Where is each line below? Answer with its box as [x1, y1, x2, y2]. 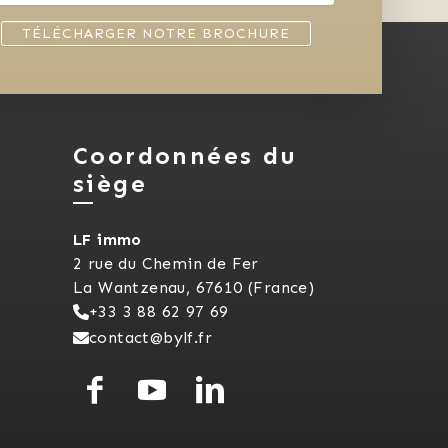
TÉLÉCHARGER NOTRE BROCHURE [21, 25, 291, 43]
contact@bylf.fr [89, 328, 212, 348]
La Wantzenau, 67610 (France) [73, 278, 315, 298]
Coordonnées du [73, 140, 298, 170]
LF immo [73, 230, 142, 250]
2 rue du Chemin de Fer [73, 254, 259, 274]
